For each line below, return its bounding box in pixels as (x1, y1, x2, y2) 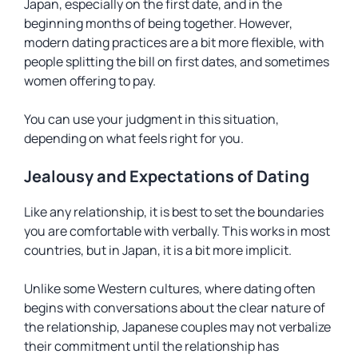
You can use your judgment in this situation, (24, 110, 279, 128)
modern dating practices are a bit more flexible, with (24, 34, 324, 51)
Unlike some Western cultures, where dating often (24, 280, 316, 297)
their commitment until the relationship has (24, 337, 279, 355)
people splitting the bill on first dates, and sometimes (24, 53, 329, 70)
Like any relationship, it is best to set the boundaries (24, 203, 324, 221)
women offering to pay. (24, 72, 156, 89)
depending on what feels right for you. (24, 129, 244, 147)
